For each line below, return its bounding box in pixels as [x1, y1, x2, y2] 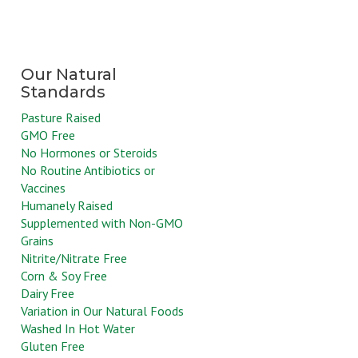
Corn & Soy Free [21, 268, 107, 284]
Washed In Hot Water [21, 320, 135, 337]
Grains [21, 233, 54, 249]
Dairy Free [21, 285, 74, 302]
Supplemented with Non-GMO [21, 215, 183, 232]
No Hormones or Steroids [21, 145, 157, 161]
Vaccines [21, 180, 66, 197]
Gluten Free [21, 338, 85, 355]
